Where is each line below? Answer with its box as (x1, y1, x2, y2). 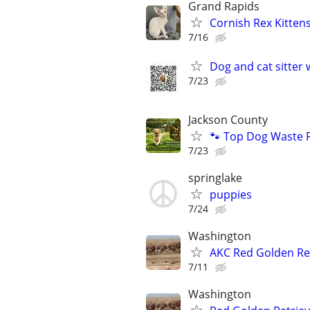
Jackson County (188, 111, 268, 127)
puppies (210, 186, 252, 202)
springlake (188, 170, 242, 185)
